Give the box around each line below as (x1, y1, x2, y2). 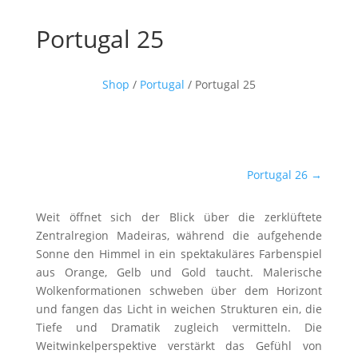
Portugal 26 (247, 166, 308, 182)
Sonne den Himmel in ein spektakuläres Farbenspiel (35, 245, 323, 261)
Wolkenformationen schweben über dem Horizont (35, 282, 323, 298)
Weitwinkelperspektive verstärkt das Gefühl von (35, 337, 323, 353)
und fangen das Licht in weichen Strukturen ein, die (35, 300, 323, 316)
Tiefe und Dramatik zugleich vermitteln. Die (35, 319, 323, 335)
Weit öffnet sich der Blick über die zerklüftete (35, 209, 323, 225)
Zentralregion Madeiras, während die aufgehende (35, 227, 323, 243)
